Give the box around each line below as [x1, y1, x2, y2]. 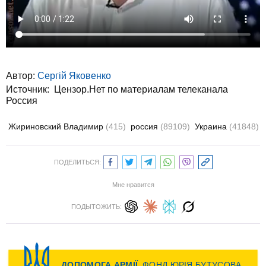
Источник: [6, 84, 54, 94]
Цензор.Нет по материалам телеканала [54, 84, 228, 94]
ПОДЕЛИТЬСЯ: [53, 158, 101, 166]
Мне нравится [112, 180, 154, 188]
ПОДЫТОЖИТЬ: [71, 202, 122, 210]
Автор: [6, 70, 37, 81]
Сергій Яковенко [37, 70, 111, 81]
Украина [195, 121, 229, 131]
